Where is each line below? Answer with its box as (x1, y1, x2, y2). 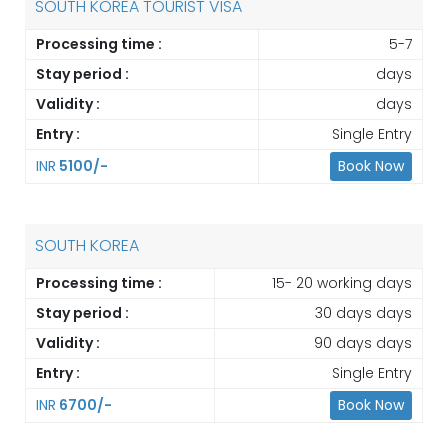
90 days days (314, 332, 412, 353)
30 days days (315, 302, 412, 323)
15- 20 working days (272, 272, 412, 293)
